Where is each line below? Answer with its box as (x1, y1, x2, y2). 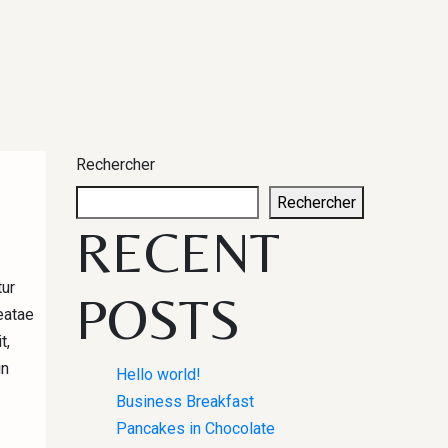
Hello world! (116, 365, 201, 384)
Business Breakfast (116, 392, 254, 411)
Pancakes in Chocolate (116, 419, 275, 438)
